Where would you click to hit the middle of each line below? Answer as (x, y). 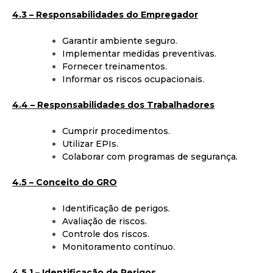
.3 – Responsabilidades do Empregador (108, 14)
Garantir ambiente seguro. (120, 41)
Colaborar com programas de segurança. (150, 156)
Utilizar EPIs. (90, 144)
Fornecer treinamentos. (115, 66)
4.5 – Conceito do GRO (65, 182)
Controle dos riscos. (106, 234)
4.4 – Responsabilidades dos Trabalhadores (113, 105)
